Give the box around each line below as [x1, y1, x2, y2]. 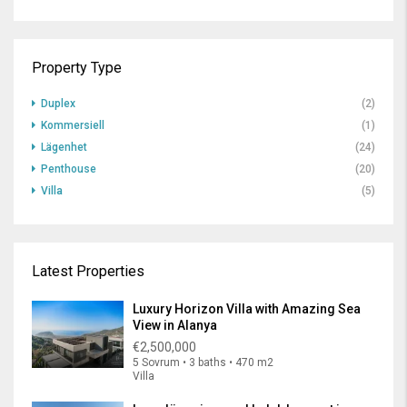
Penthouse [41, 163, 96, 175]
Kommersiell [41, 119, 104, 132]
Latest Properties [32, 263, 144, 280]
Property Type [32, 59, 122, 76]
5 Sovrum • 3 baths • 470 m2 [133, 356, 273, 369]
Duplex [41, 97, 75, 110]
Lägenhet [41, 141, 87, 154]
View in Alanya [133, 318, 217, 333]
